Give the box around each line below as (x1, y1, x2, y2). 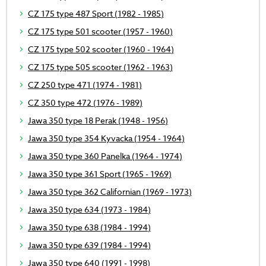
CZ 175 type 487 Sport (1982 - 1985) (28, 8, 164, 20)
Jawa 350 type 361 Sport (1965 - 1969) (28, 168, 172, 180)
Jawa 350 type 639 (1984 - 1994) (28, 239, 151, 251)
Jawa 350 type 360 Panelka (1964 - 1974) (28, 150, 182, 162)
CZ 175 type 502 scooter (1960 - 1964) (28, 43, 174, 55)
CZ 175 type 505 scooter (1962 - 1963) (28, 61, 173, 73)
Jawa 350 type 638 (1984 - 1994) (28, 221, 151, 233)
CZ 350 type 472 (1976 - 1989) (28, 97, 142, 109)
